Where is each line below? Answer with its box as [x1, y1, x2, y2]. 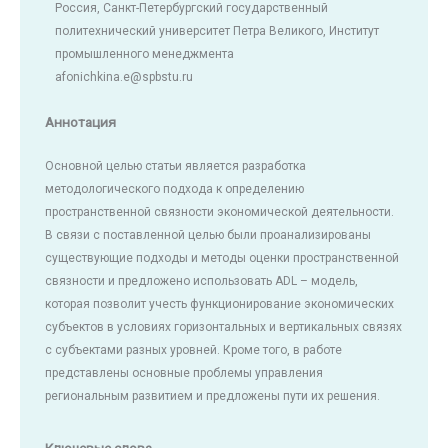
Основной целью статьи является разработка [45, 159, 306, 174]
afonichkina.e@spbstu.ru [55, 69, 193, 84]
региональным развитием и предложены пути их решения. [45, 389, 380, 404]
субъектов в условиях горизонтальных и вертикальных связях [45, 320, 402, 335]
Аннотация [45, 113, 116, 130]
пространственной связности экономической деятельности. [45, 205, 394, 220]
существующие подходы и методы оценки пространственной [45, 251, 399, 266]
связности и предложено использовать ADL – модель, [45, 274, 358, 289]
